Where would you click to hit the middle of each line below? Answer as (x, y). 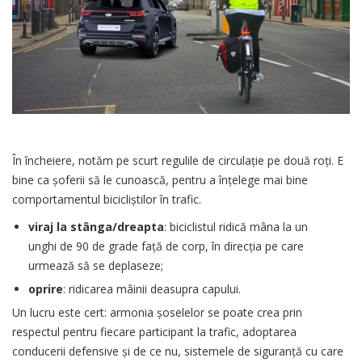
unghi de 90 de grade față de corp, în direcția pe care (166, 246)
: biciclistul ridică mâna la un (236, 227)
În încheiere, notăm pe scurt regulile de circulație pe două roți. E (178, 161)
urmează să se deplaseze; (96, 266)
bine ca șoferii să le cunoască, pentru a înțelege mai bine (160, 180)
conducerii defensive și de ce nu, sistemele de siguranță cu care (178, 351)
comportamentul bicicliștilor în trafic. (107, 200)
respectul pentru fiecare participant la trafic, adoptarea (154, 332)
